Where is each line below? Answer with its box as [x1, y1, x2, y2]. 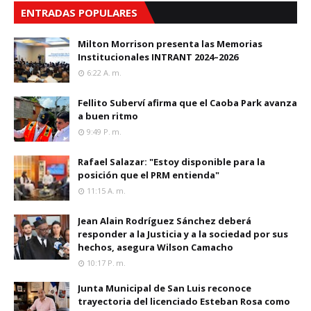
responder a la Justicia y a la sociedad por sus [78, 228, 288, 241]
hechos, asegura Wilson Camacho [78, 241, 233, 254]
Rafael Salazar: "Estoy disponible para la [78, 155, 265, 169]
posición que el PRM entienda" [78, 169, 219, 182]
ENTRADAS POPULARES [21, 6, 137, 20]
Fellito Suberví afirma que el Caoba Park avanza [78, 96, 297, 110]
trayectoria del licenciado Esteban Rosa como [78, 295, 290, 308]
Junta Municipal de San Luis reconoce [78, 282, 251, 295]
